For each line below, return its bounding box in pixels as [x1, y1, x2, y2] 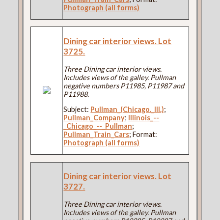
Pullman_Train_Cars [63, 130, 130, 139]
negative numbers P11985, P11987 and [63, 81, 185, 90]
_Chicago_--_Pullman [63, 122, 133, 131]
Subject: [63, 105, 91, 114]
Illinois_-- [128, 113, 160, 122]
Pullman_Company [63, 113, 125, 122]
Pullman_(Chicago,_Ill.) [90, 105, 165, 114]
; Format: [129, 130, 158, 139]
